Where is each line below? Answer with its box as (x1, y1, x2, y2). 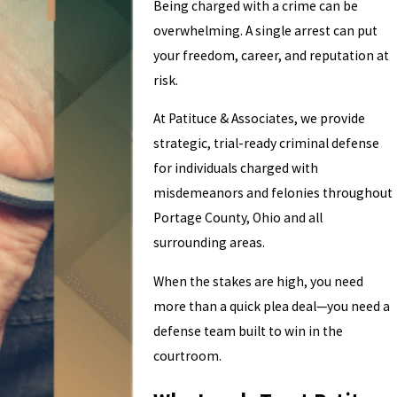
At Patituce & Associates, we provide (153, 110, 366, 128)
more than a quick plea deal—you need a (153, 297, 391, 315)
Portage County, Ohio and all (153, 209, 323, 227)
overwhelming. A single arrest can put (153, 21, 378, 39)
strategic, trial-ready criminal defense (153, 135, 380, 152)
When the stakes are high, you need (153, 272, 364, 290)
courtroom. (153, 346, 222, 364)
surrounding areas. (153, 234, 266, 252)
